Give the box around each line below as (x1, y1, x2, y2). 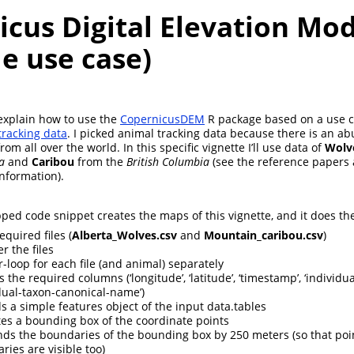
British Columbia (126, 154, 209, 170)
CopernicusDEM (120, 111, 205, 127)
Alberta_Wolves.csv (72, 228, 177, 243)
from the (74, 154, 126, 170)
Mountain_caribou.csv (204, 228, 323, 243)
